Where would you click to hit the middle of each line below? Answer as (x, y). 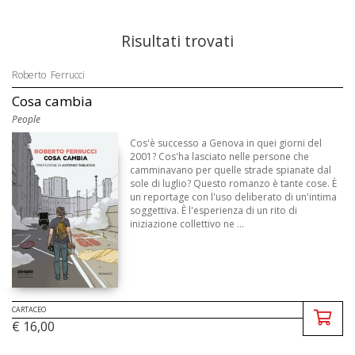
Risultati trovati (177, 41)
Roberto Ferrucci (48, 75)
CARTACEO (29, 309)
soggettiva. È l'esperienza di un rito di (214, 210)
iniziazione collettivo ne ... (187, 224)
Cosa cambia (52, 101)
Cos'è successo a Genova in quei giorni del (226, 143)
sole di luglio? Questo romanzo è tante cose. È (234, 183)
